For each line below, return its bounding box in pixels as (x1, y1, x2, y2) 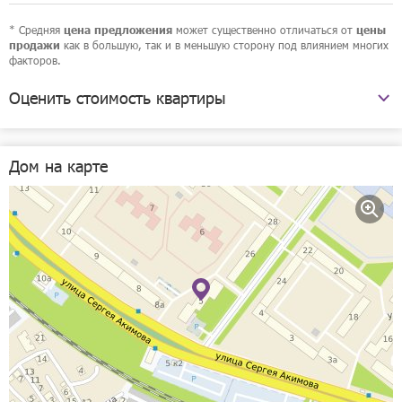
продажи (9, 39, 60, 52)
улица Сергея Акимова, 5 (36, 146, 162, 162)
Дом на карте (9, 155, 108, 176)
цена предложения (64, 23, 172, 37)
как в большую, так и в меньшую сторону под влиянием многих (60, 38, 389, 52)
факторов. (9, 53, 61, 67)
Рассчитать (169, 311, 233, 328)
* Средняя (9, 22, 64, 37)
